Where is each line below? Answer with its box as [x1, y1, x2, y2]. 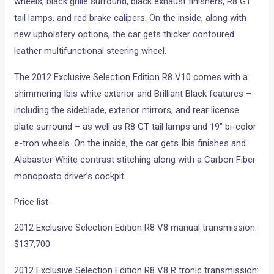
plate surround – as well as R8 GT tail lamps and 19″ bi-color [14, 121, 257, 133]
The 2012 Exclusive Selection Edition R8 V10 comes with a [14, 72, 248, 83]
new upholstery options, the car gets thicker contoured [14, 29, 235, 40]
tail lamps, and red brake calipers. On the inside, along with [14, 12, 247, 24]
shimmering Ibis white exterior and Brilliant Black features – [14, 88, 252, 100]
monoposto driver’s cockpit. [14, 171, 127, 182]
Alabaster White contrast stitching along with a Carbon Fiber [14, 154, 256, 166]
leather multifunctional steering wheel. [14, 45, 167, 57]
